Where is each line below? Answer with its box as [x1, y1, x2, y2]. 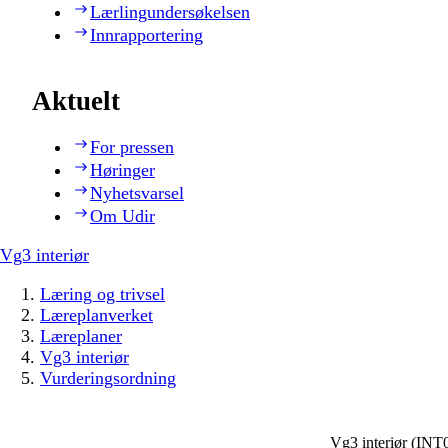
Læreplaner [40, 326, 122, 347]
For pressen [90, 137, 174, 158]
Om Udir [90, 206, 155, 227]
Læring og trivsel [40, 284, 165, 305]
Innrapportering [90, 24, 203, 45]
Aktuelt [32, 86, 120, 117]
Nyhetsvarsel [90, 183, 184, 204]
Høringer [90, 160, 155, 181]
